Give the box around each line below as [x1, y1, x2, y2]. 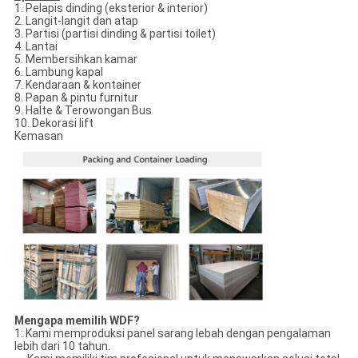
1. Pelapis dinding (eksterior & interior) [14, 2, 208, 15]
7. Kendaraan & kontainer [14, 78, 141, 92]
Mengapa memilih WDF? [14, 313, 140, 327]
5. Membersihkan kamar [14, 53, 137, 66]
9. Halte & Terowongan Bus [14, 104, 152, 117]
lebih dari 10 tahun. [14, 339, 110, 352]
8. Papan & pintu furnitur [14, 91, 138, 105]
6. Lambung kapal [14, 66, 103, 79]
